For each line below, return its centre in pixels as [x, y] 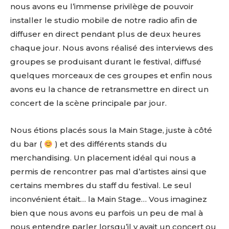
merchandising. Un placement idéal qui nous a [103, 158]
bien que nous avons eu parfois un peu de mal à [107, 213]
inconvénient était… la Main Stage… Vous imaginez [109, 199]
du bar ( [27, 144]
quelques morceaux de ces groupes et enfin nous [111, 75]
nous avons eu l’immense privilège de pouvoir [102, 6]
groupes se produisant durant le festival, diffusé [106, 62]
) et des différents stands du [110, 144]
